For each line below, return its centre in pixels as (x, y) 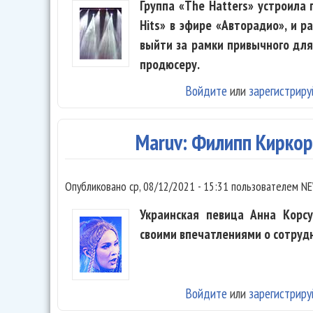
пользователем (265, 187)
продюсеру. (170, 64)
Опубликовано (97, 187)
